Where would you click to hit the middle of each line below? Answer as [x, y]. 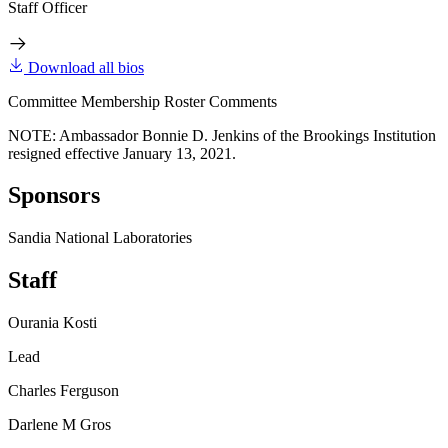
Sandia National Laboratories [100, 238]
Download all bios [86, 67]
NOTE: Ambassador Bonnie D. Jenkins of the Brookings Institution [222, 135]
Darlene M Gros [59, 425]
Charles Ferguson [63, 391]
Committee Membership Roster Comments [142, 101]
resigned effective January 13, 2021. [122, 153]
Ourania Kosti [52, 323]
